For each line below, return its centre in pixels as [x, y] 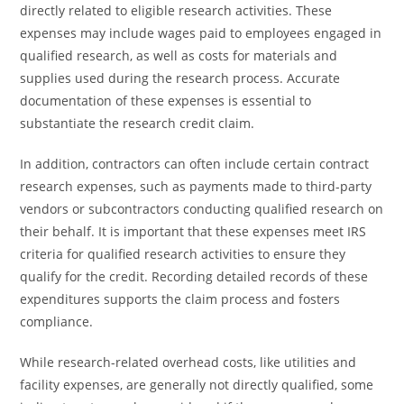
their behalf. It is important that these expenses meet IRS [193, 231]
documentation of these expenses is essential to [166, 101]
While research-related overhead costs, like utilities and [188, 362]
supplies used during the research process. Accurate [180, 78]
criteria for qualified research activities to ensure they [183, 254]
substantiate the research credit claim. [138, 123]
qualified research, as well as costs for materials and [179, 55]
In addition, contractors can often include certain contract [195, 164]
